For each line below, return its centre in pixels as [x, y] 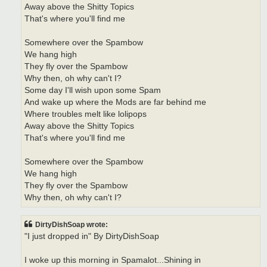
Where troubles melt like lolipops [86, 114]
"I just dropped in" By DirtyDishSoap [92, 237]
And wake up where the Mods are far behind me [115, 102]
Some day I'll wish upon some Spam [93, 90]
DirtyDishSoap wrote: [72, 225]
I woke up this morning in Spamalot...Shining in [113, 260]
